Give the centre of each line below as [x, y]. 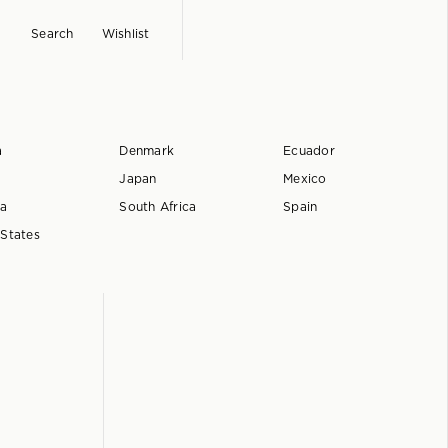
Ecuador [309, 151]
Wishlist [125, 34]
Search [52, 34]
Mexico [305, 179]
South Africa [158, 207]
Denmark [147, 151]
